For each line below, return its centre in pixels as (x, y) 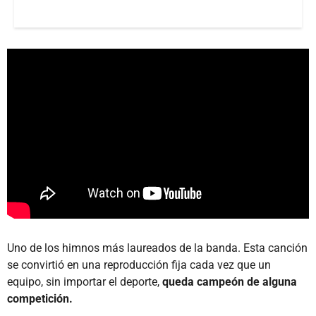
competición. (40, 299)
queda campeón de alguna (230, 282)
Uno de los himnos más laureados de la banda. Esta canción (157, 248)
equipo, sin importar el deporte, (85, 282)
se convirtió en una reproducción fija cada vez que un (139, 265)
